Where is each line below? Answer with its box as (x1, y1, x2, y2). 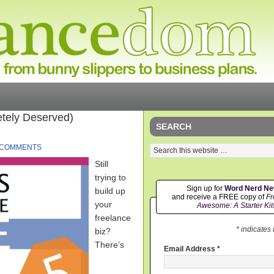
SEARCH (156, 122, 191, 131)
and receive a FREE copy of (171, 193, 266, 201)
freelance (95, 213, 131, 223)
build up (95, 186, 125, 196)
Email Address (164, 245, 217, 254)
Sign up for (186, 184, 224, 193)
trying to (95, 172, 126, 182)
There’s (95, 240, 124, 250)
